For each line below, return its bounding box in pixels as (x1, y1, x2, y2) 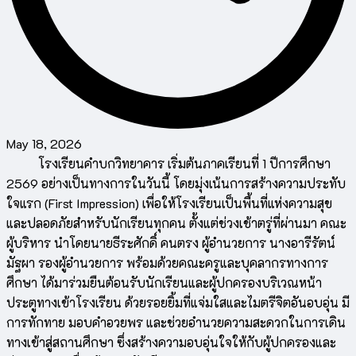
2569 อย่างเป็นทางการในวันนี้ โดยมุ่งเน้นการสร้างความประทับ (6, 175, 346, 192)
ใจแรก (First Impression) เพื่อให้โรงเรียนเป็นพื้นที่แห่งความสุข (6, 195, 332, 212)
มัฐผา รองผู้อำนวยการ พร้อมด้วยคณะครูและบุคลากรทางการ (6, 254, 328, 272)
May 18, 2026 (6, 135, 82, 153)
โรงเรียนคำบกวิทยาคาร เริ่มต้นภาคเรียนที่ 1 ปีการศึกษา (6, 155, 331, 172)
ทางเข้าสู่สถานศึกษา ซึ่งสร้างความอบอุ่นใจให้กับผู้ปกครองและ (6, 334, 336, 351)
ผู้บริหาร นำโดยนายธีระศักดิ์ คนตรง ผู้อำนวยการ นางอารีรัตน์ (6, 234, 335, 252)
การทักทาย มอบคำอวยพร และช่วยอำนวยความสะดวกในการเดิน (6, 314, 346, 331)
